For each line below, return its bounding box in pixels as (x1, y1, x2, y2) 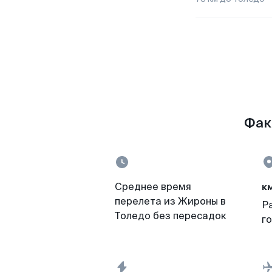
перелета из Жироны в (115, 195, 226, 208)
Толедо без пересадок (115, 209, 226, 222)
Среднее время (115, 180, 191, 193)
